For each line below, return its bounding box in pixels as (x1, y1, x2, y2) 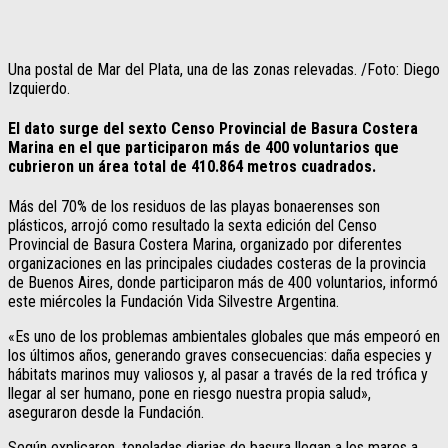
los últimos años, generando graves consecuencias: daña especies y (8, 346, 432, 366)
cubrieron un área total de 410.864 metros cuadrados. (8, 157, 376, 177)
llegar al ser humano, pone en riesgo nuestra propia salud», (8, 384, 371, 404)
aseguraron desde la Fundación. (8, 403, 204, 423)
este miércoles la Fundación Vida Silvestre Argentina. (8, 292, 339, 312)
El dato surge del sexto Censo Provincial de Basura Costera (8, 119, 418, 139)
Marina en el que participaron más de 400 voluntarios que (8, 138, 399, 158)
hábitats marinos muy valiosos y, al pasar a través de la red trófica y (8, 365, 428, 385)
